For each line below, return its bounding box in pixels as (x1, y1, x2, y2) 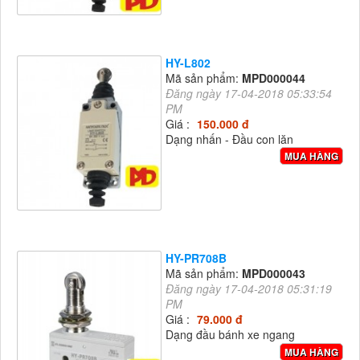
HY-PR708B (166, 250, 227, 267)
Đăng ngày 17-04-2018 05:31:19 (166, 280, 332, 297)
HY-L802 (166, 54, 211, 71)
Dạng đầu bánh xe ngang (166, 326, 295, 343)
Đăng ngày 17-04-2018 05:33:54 (166, 84, 332, 101)
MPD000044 (242, 69, 305, 86)
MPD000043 (242, 265, 305, 282)
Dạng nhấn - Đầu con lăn (166, 130, 293, 147)
